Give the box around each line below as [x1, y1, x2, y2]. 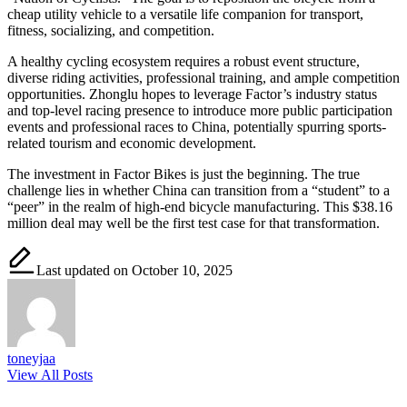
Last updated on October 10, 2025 [36, 262, 233, 278]
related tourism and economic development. [7, 134, 256, 151]
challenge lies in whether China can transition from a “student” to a [7, 182, 390, 198]
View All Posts [7, 366, 93, 382]
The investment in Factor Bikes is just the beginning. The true [7, 165, 360, 182]
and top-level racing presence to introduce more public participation [7, 102, 392, 118]
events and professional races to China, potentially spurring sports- [7, 118, 386, 134]
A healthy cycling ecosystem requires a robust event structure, [7, 53, 360, 69]
